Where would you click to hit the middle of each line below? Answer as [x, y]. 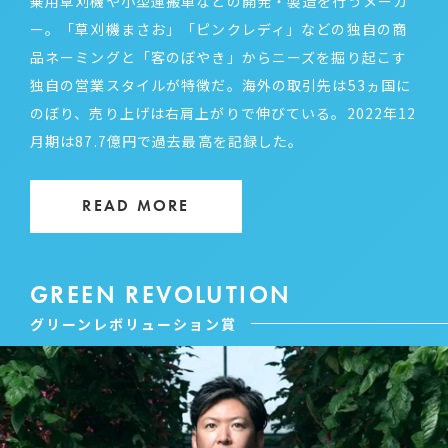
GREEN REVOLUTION [161, 294]
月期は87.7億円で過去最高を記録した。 [167, 140]
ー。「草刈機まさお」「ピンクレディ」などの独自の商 [218, 28]
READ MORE [136, 206]
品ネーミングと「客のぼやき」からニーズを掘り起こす [218, 56]
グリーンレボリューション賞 [133, 323]
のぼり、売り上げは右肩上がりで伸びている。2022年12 [223, 112]
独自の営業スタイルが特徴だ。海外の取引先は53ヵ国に [221, 84]
